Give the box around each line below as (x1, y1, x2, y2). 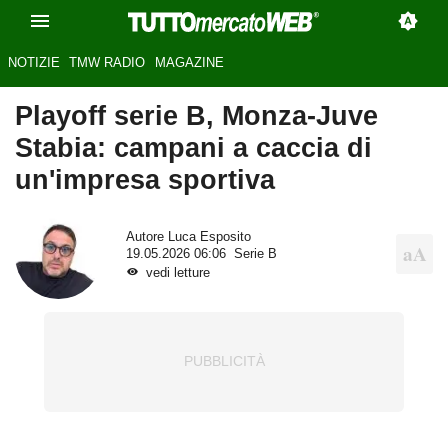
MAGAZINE (154, 55, 224, 71)
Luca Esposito (167, 229, 251, 244)
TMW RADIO (69, 55, 146, 71)
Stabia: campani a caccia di (15, 132, 372, 164)
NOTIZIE (7, 55, 60, 71)
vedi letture (145, 265, 210, 280)
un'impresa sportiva (15, 164, 275, 196)
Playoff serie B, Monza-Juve (15, 100, 378, 132)
